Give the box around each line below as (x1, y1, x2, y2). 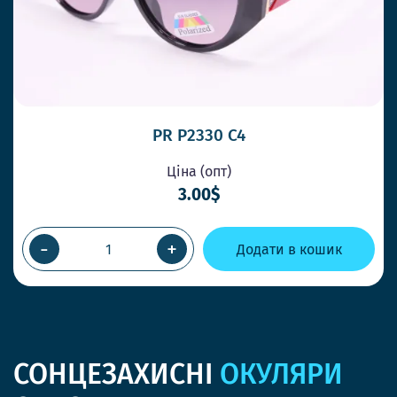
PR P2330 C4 (152, 125, 245, 146)
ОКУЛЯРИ (220, 357, 343, 392)
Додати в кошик (236, 240, 342, 258)
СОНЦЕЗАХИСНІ (13, 357, 220, 392)
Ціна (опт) (166, 163, 231, 181)
